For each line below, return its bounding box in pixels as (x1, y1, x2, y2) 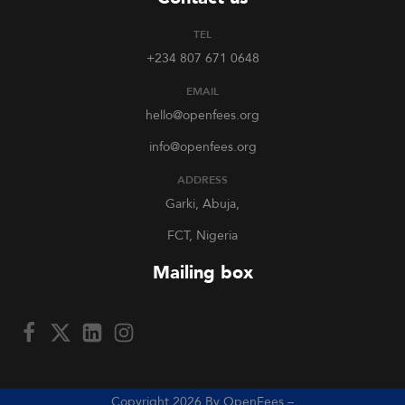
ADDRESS (177, 171, 228, 189)
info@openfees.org (148, 137, 257, 157)
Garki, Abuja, (165, 193, 240, 214)
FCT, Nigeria (167, 225, 238, 246)
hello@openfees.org (146, 105, 259, 126)
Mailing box (152, 257, 253, 287)
